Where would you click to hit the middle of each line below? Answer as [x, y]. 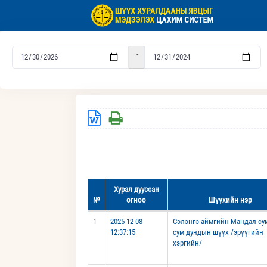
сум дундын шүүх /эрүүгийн [218, 232]
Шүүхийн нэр [230, 200]
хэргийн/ [187, 243]
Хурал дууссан [136, 190]
